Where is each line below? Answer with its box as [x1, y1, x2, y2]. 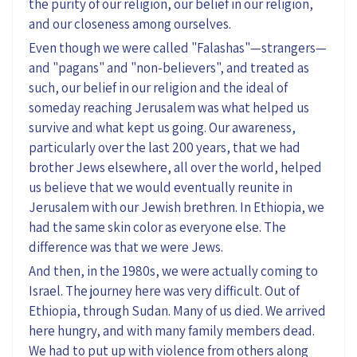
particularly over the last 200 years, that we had [29, 138, 300, 156]
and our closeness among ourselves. [29, 14, 231, 33]
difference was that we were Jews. [29, 237, 223, 256]
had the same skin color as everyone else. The [29, 218, 286, 236]
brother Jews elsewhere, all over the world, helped [29, 158, 322, 176]
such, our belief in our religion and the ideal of [29, 78, 288, 96]
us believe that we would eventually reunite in [29, 178, 292, 196]
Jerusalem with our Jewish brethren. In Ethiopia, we [29, 198, 324, 216]
